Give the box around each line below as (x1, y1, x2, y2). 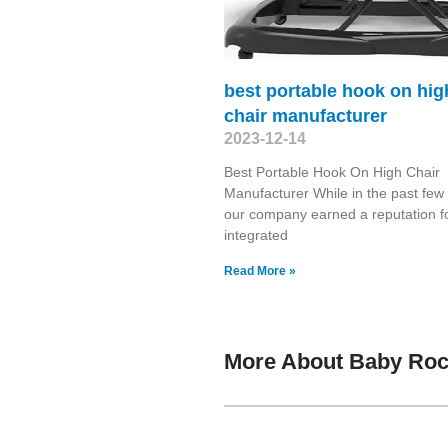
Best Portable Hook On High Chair (224, 163, 440, 180)
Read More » (224, 263, 296, 278)
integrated (224, 226, 288, 243)
